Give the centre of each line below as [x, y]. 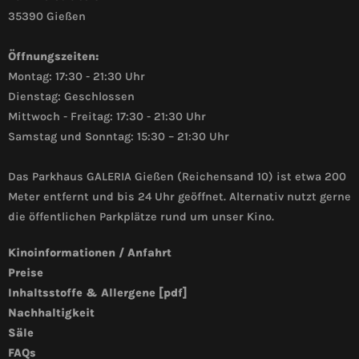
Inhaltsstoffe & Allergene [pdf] [98, 293]
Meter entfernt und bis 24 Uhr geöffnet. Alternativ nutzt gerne [179, 197]
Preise [26, 273]
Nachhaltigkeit [51, 313]
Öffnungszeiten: [53, 57]
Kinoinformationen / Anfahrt [90, 253]
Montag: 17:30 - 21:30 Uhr [77, 77]
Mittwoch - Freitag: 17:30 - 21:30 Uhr [107, 117]
